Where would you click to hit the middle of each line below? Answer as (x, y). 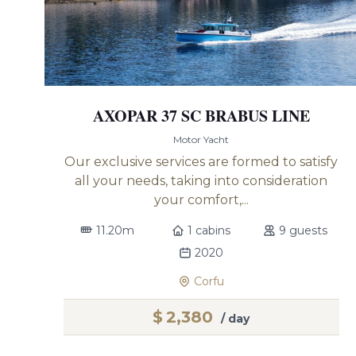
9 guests (304, 230)
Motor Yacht (201, 139)
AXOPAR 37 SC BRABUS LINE (201, 116)
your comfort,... (201, 200)
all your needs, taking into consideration (201, 181)
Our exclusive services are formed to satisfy (201, 162)
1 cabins (209, 230)
